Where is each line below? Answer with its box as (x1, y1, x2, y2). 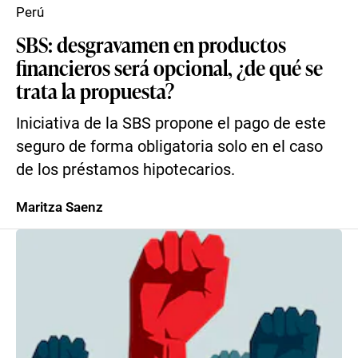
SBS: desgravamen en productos (16, 30, 286, 58)
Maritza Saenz (16, 199, 103, 215)
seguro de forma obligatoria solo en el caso (16, 137, 323, 156)
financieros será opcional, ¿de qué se (16, 53, 323, 82)
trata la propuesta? (16, 76, 174, 105)
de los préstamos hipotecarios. (16, 161, 235, 179)
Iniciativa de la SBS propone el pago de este (16, 114, 326, 133)
